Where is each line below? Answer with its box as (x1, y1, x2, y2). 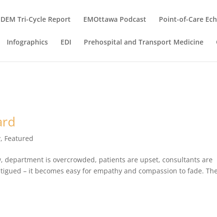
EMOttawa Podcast (83, 15, 147, 24)
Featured (4, 134, 34, 143)
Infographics (7, 37, 48, 46)
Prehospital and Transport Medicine (84, 37, 204, 46)
